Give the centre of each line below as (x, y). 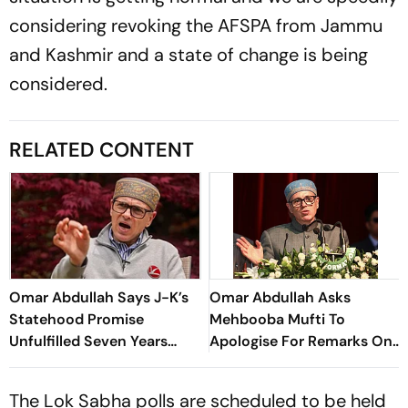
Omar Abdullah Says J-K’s (99, 297)
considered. (58, 83)
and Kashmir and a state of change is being (189, 54)
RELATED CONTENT (102, 149)
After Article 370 (67, 362)
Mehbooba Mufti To (277, 319)
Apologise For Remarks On (301, 341)
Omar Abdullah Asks (280, 297)
